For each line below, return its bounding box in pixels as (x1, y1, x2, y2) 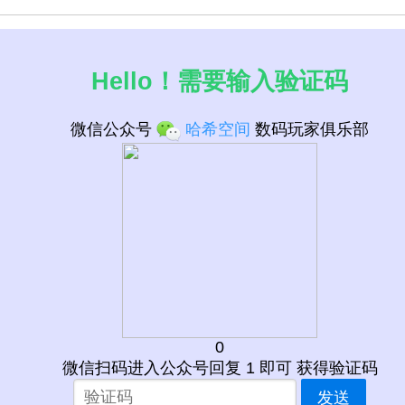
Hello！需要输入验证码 (91, 68, 349, 96)
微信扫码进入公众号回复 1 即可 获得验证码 (61, 358, 378, 377)
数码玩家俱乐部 (250, 120, 370, 139)
